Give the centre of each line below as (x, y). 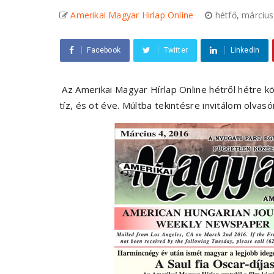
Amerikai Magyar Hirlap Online (132, 15)
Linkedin (245, 50)
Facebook (104, 50)
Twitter (176, 50)
